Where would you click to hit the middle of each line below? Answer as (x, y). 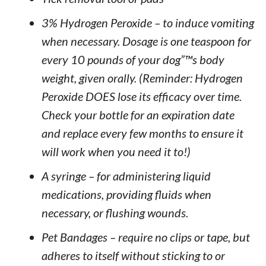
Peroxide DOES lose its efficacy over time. (141, 96)
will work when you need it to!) (116, 151)
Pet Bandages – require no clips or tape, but (145, 237)
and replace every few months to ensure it (142, 133)
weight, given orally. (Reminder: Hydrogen (142, 78)
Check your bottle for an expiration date (138, 115)
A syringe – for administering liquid (126, 176)
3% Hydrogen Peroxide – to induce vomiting (148, 23)
